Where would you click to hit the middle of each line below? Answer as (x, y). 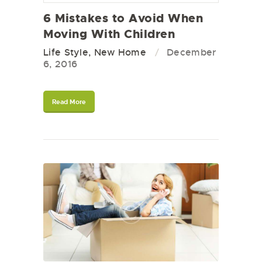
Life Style (66, 52)
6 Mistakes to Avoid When (123, 18)
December (192, 52)
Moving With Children (109, 34)
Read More (69, 101)
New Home (120, 52)
